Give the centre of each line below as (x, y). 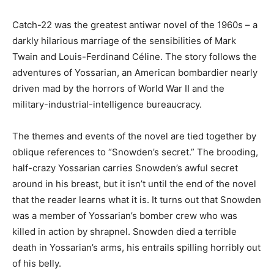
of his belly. (37, 263)
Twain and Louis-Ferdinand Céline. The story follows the (135, 57)
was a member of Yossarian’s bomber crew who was (125, 216)
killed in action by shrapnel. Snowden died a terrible (124, 231)
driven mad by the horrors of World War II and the (118, 88)
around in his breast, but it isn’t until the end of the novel (134, 184)
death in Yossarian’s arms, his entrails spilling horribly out (136, 247)
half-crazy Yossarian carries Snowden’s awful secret (125, 168)
